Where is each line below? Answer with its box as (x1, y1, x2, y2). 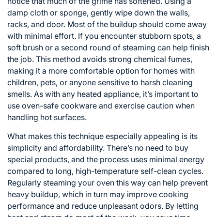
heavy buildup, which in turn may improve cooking (7, 189, 188, 199)
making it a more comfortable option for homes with (7, 65, 195, 76)
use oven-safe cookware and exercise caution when (7, 100, 195, 110)
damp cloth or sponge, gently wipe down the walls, (7, 7, 190, 17)
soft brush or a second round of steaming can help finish (7, 42, 209, 52)
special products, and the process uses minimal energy (7, 154, 204, 164)
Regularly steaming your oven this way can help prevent (7, 177, 208, 187)
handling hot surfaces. (7, 112, 87, 122)
